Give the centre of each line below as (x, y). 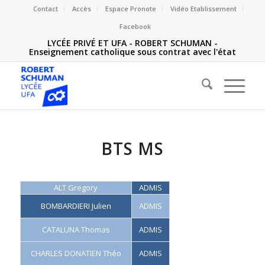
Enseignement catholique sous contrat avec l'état (132, 52)
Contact (46, 9)
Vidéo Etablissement (204, 9)
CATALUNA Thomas (76, 230)
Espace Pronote (131, 9)
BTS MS (132, 148)
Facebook (135, 26)
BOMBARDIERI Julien (76, 206)
